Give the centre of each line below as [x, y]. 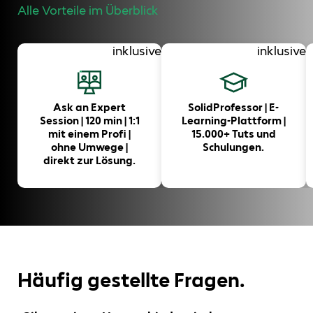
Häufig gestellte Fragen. [131, 280]
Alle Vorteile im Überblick [88, 10]
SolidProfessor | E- [234, 108]
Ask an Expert [90, 108]
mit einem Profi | [90, 134]
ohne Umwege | [90, 147]
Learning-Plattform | [233, 121]
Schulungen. [234, 147]
